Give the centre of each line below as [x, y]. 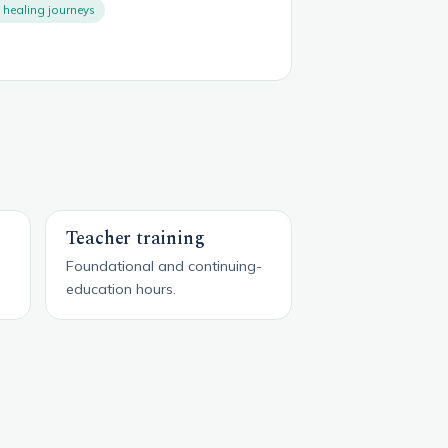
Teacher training [135, 238]
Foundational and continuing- [163, 265]
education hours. [120, 288]
